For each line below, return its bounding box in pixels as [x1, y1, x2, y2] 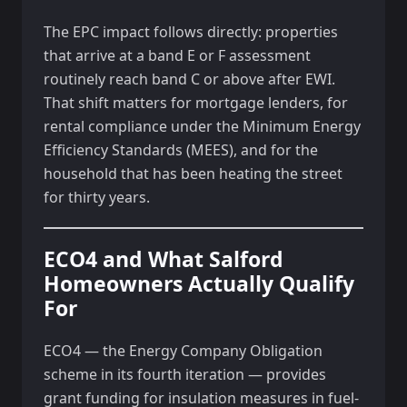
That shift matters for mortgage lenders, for [44, 93, 348, 113]
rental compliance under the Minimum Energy [44, 116, 361, 136]
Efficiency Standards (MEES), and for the [44, 140, 318, 160]
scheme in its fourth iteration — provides [44, 364, 326, 384]
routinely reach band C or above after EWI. [44, 69, 335, 89]
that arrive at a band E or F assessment [44, 45, 311, 65]
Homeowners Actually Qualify [44, 269, 354, 298]
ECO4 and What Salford [44, 244, 283, 273]
